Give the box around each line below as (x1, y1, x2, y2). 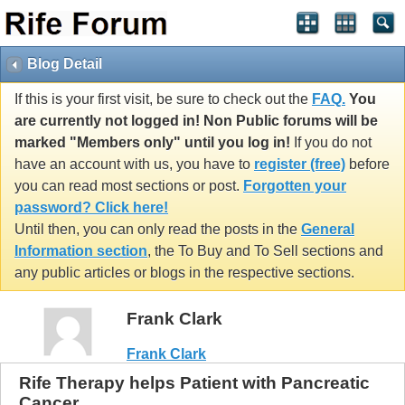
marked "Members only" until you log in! (14, 135, 290, 151)
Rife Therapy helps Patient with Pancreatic (19, 373, 370, 393)
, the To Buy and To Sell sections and (147, 243, 383, 259)
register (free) (254, 156, 345, 173)
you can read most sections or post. (14, 178, 243, 194)
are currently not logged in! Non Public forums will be (14, 113, 378, 129)
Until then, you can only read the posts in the (14, 221, 301, 238)
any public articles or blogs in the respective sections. (14, 265, 354, 281)
